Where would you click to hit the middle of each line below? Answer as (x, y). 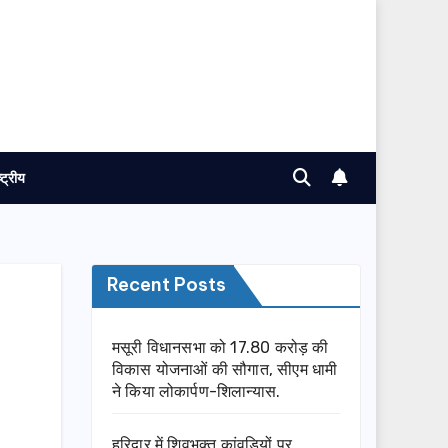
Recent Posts (166, 285)
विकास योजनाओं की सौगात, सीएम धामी (225, 370)
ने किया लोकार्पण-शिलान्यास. (196, 392)
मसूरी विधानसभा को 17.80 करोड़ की (220, 348)
